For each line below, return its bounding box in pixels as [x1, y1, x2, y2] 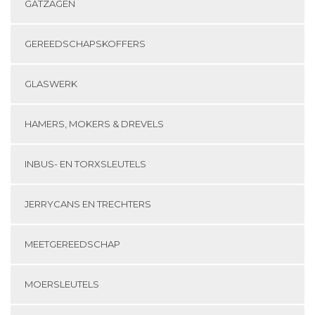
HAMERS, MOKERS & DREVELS [25, 118, 164, 130]
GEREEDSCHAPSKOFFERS [25, 38, 146, 50]
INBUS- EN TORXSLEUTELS [25, 158, 146, 170]
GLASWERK [25, 78, 77, 90]
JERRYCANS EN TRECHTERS [25, 198, 151, 210]
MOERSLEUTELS [25, 278, 99, 290]
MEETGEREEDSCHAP [25, 238, 120, 250]
